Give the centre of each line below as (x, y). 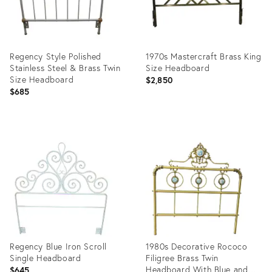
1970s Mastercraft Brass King (204, 56)
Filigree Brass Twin (182, 258)
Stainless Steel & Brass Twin (65, 68)
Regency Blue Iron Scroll (58, 246)
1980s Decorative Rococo (197, 246)
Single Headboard (46, 258)
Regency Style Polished (56, 56)
